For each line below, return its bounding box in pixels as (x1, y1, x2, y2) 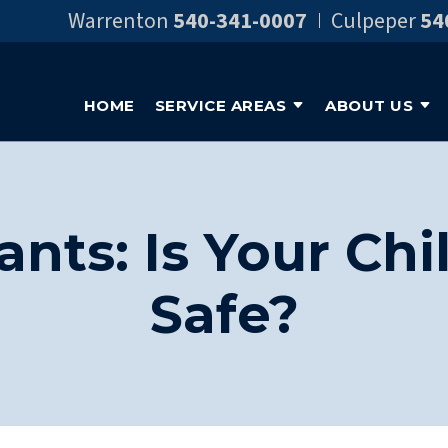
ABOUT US (325, 95, 413, 115)
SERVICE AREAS (154, 95, 286, 115)
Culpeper (331, 5, 416, 37)
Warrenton (68, 5, 169, 37)
